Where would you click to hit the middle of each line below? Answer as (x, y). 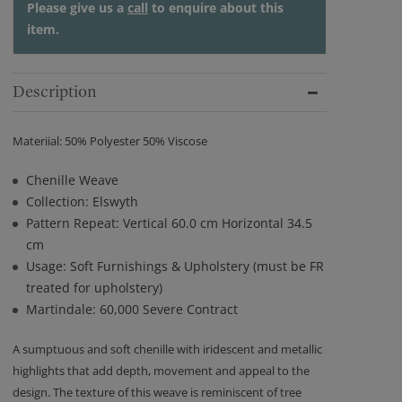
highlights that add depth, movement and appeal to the (161, 371)
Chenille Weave (72, 180)
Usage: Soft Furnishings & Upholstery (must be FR (175, 266)
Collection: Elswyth (84, 201)
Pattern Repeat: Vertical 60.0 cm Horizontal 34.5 (169, 223)
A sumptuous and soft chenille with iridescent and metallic (167, 349)
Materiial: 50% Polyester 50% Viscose (110, 141)
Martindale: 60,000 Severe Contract (132, 309)
